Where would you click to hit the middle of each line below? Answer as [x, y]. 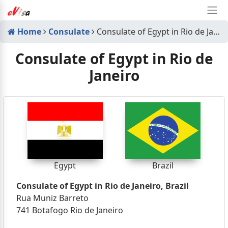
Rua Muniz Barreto [52, 198]
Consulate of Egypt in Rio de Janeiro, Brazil [102, 186]
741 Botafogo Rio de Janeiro [69, 210]
